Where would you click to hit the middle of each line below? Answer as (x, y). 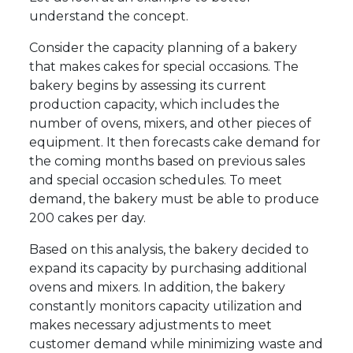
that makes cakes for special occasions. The (164, 67)
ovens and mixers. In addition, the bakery (158, 288)
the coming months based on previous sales (167, 162)
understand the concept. (109, 17)
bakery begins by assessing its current (148, 86)
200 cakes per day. (88, 218)
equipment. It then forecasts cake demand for (175, 143)
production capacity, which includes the (155, 105)
